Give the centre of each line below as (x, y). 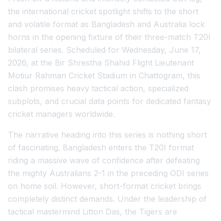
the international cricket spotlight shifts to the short (103, 11)
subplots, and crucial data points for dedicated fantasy (110, 101)
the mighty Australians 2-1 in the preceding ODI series (108, 173)
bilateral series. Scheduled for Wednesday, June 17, (104, 50)
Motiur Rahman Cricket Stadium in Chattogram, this (104, 75)
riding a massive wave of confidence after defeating (104, 160)
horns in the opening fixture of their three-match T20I (109, 37)
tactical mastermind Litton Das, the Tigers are (92, 212)
